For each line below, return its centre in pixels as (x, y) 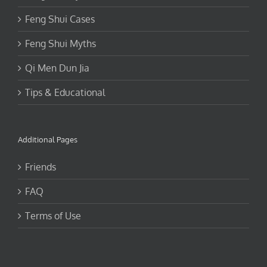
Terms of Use (53, 215)
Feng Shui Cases (60, 19)
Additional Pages (48, 139)
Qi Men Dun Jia (57, 68)
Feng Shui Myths (60, 43)
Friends (41, 167)
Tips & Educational (65, 92)
